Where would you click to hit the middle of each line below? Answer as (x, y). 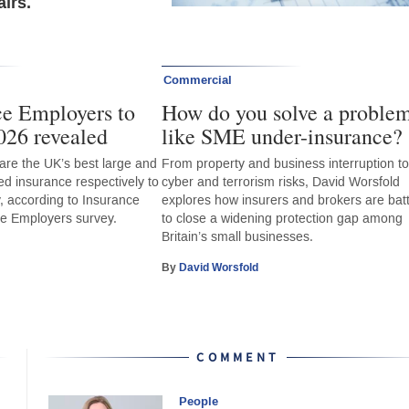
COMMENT (238, 357)
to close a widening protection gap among (283, 218)
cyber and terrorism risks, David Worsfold (281, 182)
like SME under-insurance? (283, 136)
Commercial (198, 80)
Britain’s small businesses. (238, 236)
